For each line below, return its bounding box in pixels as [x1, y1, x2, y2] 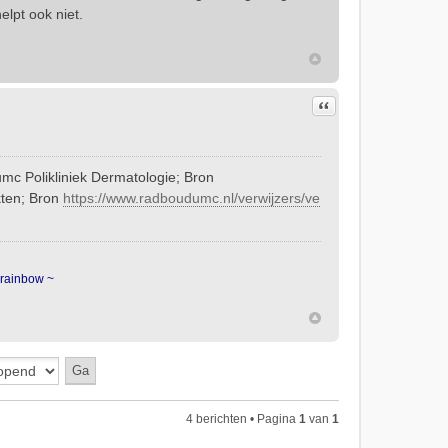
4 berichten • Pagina [186, 412, 299, 426]
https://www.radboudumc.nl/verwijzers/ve [63, 190, 320, 206]
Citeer [318, 95, 372, 122]
